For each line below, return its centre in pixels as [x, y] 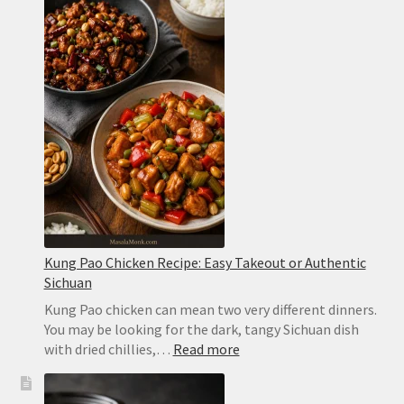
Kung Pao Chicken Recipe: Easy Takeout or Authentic [205, 262]
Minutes [205, 170]
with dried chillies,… [108, 349]
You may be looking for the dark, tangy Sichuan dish [201, 329]
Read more [206, 349]
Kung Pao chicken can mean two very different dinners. [210, 309]
